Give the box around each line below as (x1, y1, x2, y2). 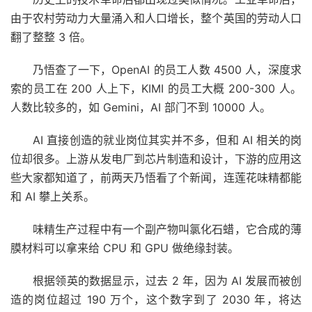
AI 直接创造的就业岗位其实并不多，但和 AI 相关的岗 (33, 132, 302, 147)
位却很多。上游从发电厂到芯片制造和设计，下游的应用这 (10, 151, 302, 166)
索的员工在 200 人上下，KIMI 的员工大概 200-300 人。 (10, 81, 302, 95)
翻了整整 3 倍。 (10, 29, 91, 44)
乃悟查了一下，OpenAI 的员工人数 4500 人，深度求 (33, 62, 302, 77)
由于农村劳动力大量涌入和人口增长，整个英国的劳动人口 (10, 10, 302, 25)
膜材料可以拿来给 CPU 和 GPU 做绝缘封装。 (10, 240, 239, 255)
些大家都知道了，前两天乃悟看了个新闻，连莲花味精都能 (10, 170, 302, 185)
